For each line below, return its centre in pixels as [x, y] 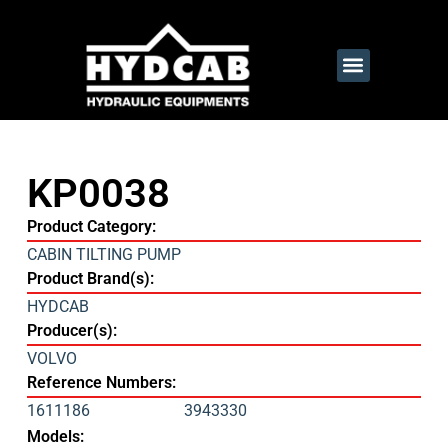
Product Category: [91, 226]
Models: [55, 436]
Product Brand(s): [90, 278]
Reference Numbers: [101, 382]
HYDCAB [57, 306]
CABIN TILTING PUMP [103, 254]
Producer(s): [71, 330]
